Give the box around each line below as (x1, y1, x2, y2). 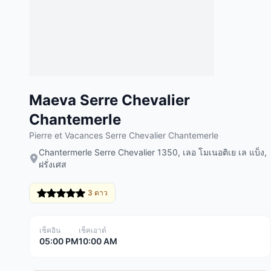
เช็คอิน (39, 226, 60, 235)
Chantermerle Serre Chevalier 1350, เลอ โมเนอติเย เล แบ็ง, (39, 147, 267, 157)
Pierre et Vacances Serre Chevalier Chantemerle (29, 130, 218, 140)
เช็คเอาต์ (79, 226, 106, 235)
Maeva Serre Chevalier (29, 91, 190, 109)
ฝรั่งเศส (39, 159, 67, 169)
